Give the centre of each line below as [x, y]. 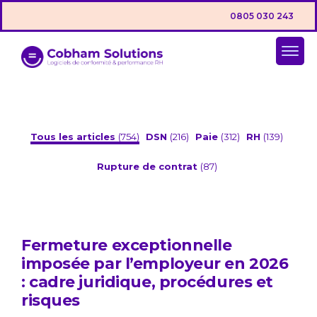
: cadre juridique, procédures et [147, 282]
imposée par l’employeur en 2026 [155, 264]
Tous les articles [74, 137]
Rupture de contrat [148, 167]
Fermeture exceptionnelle [127, 246]
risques [51, 301]
